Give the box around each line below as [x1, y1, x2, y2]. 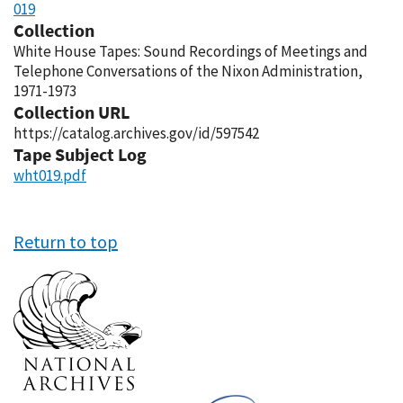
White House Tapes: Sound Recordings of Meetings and [13, 41, 368, 61]
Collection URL [13, 101, 130, 123]
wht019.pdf [13, 166, 86, 185]
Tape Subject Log [13, 143, 147, 166]
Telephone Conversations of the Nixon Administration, [13, 61, 363, 81]
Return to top [13, 230, 118, 253]
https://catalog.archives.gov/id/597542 [13, 123, 259, 143]
